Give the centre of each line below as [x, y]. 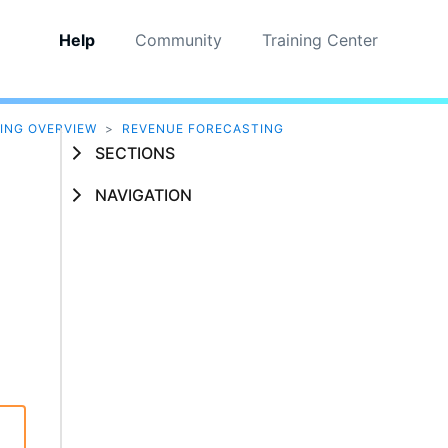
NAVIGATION [143, 195]
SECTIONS [134, 152]
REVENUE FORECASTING [202, 129]
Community [178, 40]
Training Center [319, 40]
